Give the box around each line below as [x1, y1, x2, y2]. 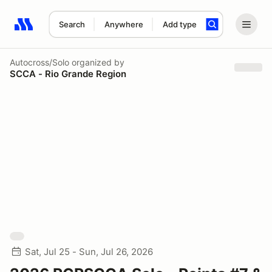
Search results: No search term [14, 25, 155, 37]
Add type [162, 19, 197, 29]
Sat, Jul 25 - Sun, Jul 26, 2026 [25, 246, 153, 257]
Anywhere [104, 19, 143, 29]
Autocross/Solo [10, 56, 69, 67]
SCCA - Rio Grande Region [10, 67, 126, 80]
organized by [69, 56, 124, 67]
